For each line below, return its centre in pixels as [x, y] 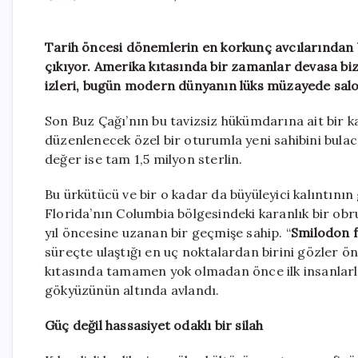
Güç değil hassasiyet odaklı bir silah [154, 326]
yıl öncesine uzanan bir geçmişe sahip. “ [168, 233]
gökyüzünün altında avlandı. [132, 290]
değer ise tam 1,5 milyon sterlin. [144, 159]
